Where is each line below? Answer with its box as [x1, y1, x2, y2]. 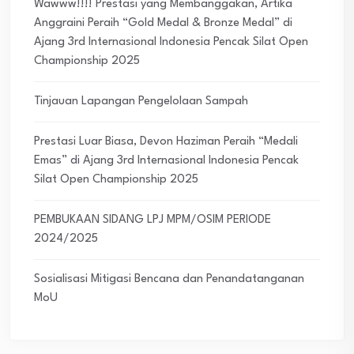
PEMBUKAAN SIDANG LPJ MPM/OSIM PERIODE [34, 213, 271, 226]
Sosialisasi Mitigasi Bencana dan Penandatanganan [34, 273, 304, 285]
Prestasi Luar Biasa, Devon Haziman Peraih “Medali [34, 135, 298, 148]
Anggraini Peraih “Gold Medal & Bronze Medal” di [34, 17, 292, 29]
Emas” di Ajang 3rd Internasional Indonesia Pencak [34, 154, 299, 167]
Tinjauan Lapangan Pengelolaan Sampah [34, 95, 248, 107]
